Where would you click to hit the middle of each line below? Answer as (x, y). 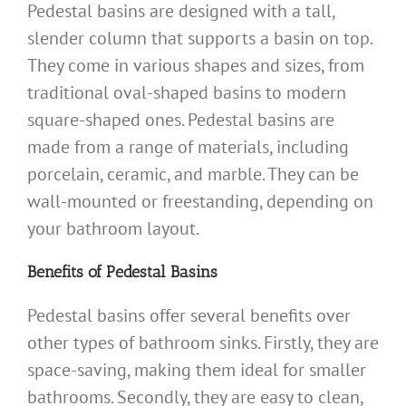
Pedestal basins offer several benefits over (189, 316)
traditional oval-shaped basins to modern (187, 92)
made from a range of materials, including (188, 146)
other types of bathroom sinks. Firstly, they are (203, 343)
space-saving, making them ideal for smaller (197, 370)
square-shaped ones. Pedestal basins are (181, 119)
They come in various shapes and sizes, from (196, 65)
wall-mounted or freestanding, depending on (200, 201)
